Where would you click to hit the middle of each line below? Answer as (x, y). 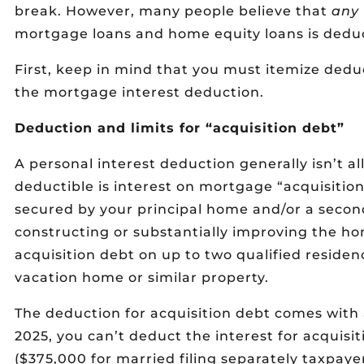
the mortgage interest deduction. (139, 92)
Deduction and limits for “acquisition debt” (180, 128)
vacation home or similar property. (142, 277)
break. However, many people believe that (173, 11)
